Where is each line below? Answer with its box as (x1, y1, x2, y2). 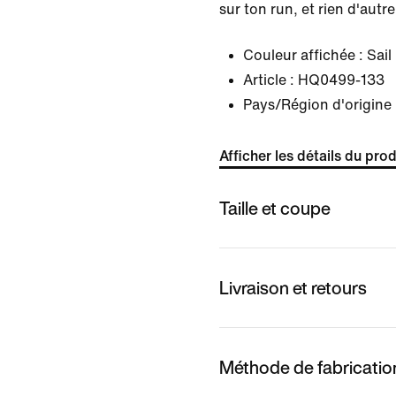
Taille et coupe (219, 194, 331, 221)
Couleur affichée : (243, 48, 363, 63)
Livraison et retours (219, 274, 367, 301)
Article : (243, 72, 294, 88)
